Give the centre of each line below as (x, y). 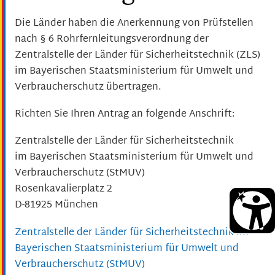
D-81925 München (56, 206)
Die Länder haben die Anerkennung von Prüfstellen (134, 23)
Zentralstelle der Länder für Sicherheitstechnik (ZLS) (137, 55)
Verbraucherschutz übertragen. (88, 87)
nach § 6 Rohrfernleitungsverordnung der (112, 39)
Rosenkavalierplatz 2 (64, 190)
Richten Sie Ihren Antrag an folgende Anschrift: (125, 114)
